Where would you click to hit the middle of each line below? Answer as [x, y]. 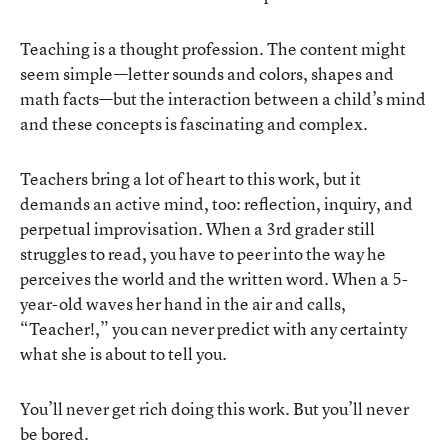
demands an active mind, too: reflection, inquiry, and [216, 203]
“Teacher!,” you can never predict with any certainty [213, 328]
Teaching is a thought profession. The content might [213, 48]
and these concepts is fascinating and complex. [194, 123]
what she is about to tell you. [123, 353]
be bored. [54, 433]
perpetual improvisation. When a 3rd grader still [197, 228]
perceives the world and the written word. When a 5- [214, 278]
